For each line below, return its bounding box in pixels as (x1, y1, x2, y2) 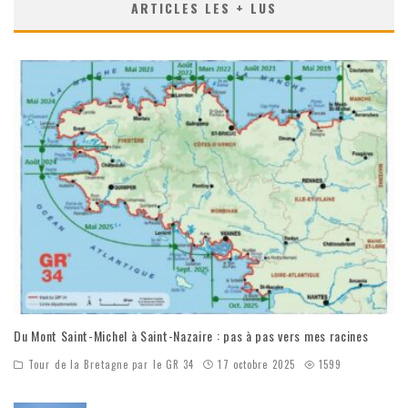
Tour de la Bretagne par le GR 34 (28, 356, 195, 372)
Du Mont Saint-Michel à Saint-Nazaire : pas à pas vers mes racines (14, 325, 369, 345)
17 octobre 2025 (218, 356, 295, 372)
